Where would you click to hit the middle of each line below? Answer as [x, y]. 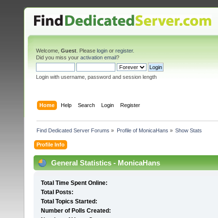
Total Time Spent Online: [74, 183]
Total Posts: [57, 192]
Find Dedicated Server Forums [73, 130]
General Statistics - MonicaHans [105, 163]
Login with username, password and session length [96, 77]
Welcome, [48, 51]
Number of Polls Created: [76, 211]
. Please [87, 51]
